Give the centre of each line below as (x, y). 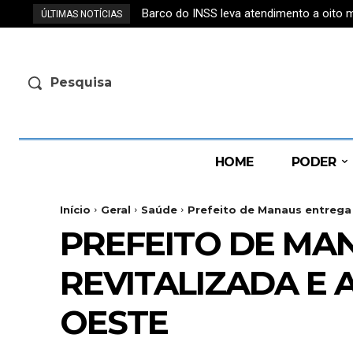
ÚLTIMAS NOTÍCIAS (82, 14)
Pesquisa (81, 82)
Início (75, 209)
